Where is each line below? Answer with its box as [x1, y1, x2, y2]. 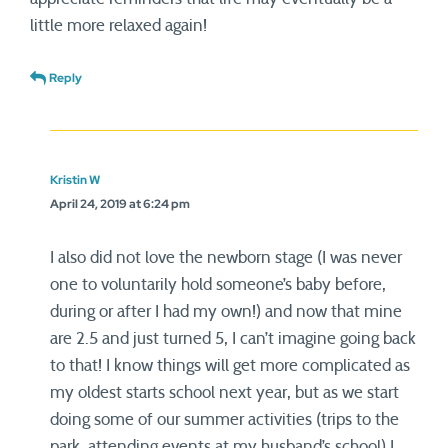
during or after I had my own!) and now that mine [50, 303, 402, 320]
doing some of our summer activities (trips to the [50, 411, 399, 428]
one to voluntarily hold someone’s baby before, [50, 276, 386, 293]
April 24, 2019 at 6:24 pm [50, 196, 190, 212]
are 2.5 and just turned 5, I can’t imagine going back [50, 330, 416, 347]
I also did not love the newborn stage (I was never [50, 249, 402, 266]
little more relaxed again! [30, 17, 207, 34]
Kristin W [50, 172, 100, 188]
